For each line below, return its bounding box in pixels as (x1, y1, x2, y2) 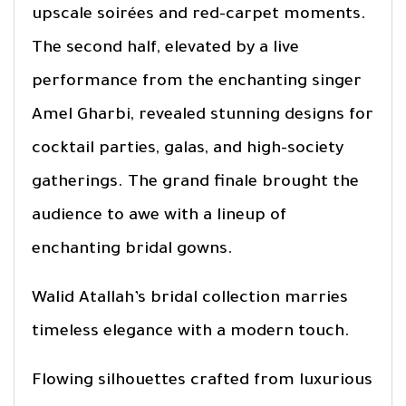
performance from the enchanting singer (32, 72, 362, 92)
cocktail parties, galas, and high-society (32, 140, 343, 159)
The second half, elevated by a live (32, 39, 299, 58)
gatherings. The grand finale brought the (32, 173, 359, 192)
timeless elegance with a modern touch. (32, 323, 350, 342)
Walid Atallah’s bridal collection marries (32, 289, 348, 308)
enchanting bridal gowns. (32, 240, 233, 259)
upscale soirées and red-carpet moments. (32, 5, 366, 24)
